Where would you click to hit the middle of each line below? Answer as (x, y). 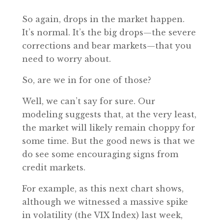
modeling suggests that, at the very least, (109, 114)
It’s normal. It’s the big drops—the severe (109, 32)
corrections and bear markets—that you (107, 46)
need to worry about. (66, 59)
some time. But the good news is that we (108, 141)
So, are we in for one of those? (86, 80)
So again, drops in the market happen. (103, 19)
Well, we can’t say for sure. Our (88, 101)
